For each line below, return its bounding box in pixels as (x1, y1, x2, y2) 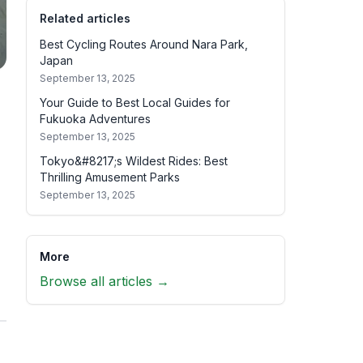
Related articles (40, 11, 130, 25)
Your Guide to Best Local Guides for (40, 96, 230, 109)
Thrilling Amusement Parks (40, 170, 180, 184)
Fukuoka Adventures (40, 112, 151, 126)
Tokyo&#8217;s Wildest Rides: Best (40, 154, 228, 168)
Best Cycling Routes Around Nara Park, (40, 37, 248, 51)
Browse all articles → (40, 273, 169, 289)
